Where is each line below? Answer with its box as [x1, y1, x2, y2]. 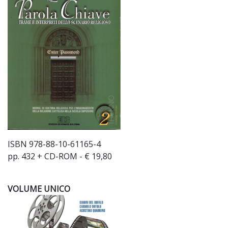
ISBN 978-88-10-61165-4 [8, 138, 101, 150]
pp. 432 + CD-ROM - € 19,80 [8, 151, 112, 162]
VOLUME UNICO [8, 183, 70, 194]
